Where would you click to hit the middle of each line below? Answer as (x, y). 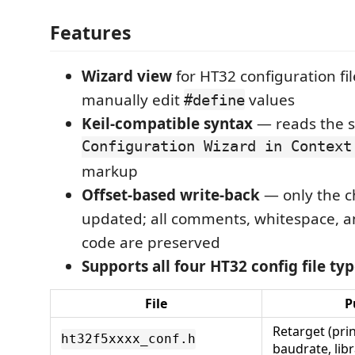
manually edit (133, 99)
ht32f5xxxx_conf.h (128, 339)
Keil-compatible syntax (167, 123)
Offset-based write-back (171, 195)
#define (214, 99)
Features (91, 32)
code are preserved (151, 242)
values (270, 99)
